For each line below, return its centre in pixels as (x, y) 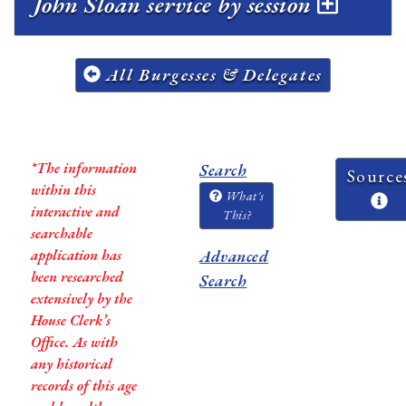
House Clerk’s (70, 320)
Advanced (234, 256)
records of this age (83, 385)
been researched (77, 276)
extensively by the (81, 298)
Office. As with (74, 342)
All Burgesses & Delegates (212, 74)
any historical (71, 363)
